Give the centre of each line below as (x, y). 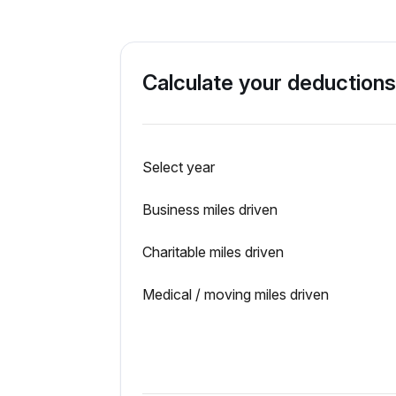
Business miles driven (210, 210)
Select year (179, 168)
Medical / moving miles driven (236, 295)
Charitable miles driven (213, 252)
